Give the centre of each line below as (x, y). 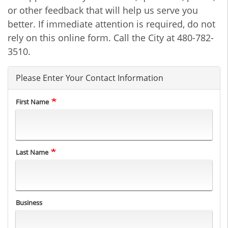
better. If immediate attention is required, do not (111, 24)
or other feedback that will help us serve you (103, 10)
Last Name (32, 152)
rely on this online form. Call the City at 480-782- (111, 38)
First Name (32, 102)
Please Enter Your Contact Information (90, 78)
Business (29, 203)
